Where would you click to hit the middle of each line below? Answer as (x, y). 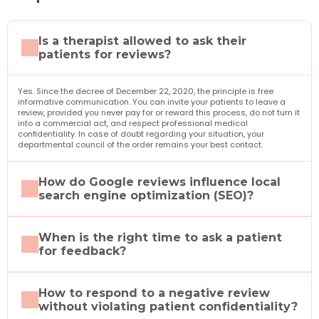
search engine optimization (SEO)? (146, 195)
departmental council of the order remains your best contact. (140, 145)
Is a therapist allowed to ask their (142, 41)
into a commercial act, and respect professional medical (133, 124)
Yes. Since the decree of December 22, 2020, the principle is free (146, 91)
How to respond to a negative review (154, 293)
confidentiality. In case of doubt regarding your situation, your (141, 134)
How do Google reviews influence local (159, 182)
